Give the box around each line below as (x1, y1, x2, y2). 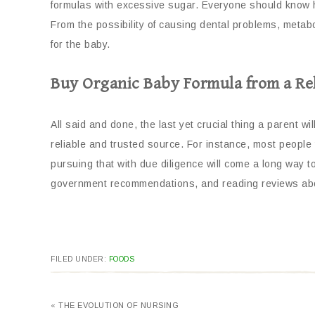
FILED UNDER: (51, 255, 109, 264)
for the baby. (51, 39, 110, 51)
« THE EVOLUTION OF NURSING (51, 301, 179, 310)
